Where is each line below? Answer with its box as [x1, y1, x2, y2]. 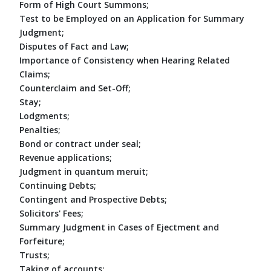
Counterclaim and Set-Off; [19, 82, 131, 94]
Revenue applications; [19, 151, 112, 163]
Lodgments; [19, 109, 70, 122]
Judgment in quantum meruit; [19, 165, 148, 177]
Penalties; [19, 123, 60, 135]
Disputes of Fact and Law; [19, 40, 129, 52]
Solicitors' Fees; [19, 207, 83, 219]
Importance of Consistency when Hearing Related [19, 54, 230, 66]
